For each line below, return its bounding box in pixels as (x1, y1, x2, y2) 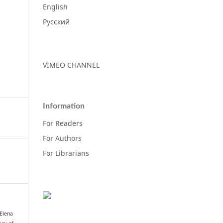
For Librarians (43, 148, 89, 158)
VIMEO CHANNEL (43, 60, 100, 70)
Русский (43, 16, 70, 26)
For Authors (43, 133, 82, 143)
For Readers (43, 118, 83, 128)
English (43, 1, 68, 11)
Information (43, 102, 85, 110)
